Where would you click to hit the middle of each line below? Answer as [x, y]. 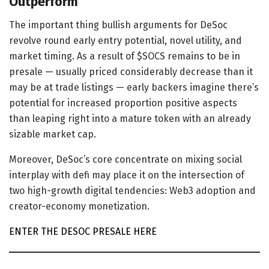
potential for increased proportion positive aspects [123, 103]
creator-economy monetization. [79, 206]
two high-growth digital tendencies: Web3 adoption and [132, 190]
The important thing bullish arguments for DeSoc [118, 25]
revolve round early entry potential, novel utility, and [125, 40]
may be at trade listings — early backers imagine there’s [134, 87]
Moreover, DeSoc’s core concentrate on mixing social [125, 159]
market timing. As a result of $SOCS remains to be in [125, 56]
